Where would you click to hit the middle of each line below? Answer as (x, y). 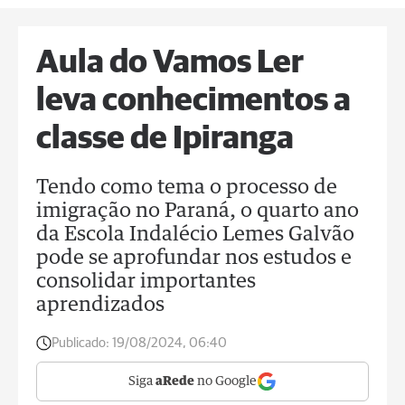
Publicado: (80, 343)
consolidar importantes (146, 282)
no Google (226, 381)
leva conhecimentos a (193, 101)
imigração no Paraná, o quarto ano (198, 212)
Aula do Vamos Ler (170, 63)
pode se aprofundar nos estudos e (194, 259)
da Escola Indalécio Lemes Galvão (195, 235)
